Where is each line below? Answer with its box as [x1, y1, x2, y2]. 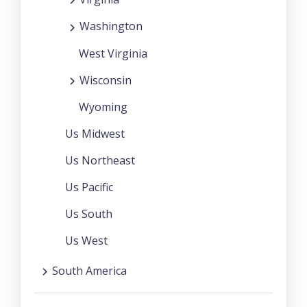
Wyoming [79, 99, 127, 114]
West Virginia [79, 45, 147, 61]
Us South [65, 206, 112, 221]
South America [52, 262, 127, 278]
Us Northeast [65, 152, 135, 168]
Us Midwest [65, 125, 125, 141]
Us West [65, 232, 108, 248]
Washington [79, 19, 143, 34]
